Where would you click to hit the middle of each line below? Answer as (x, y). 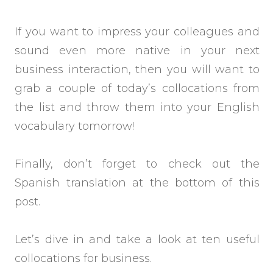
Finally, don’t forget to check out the (137, 164)
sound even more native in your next (137, 50)
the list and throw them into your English (137, 107)
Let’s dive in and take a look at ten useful (137, 239)
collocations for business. (87, 258)
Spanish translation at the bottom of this (137, 183)
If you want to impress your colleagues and (137, 31)
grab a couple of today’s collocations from (137, 88)
